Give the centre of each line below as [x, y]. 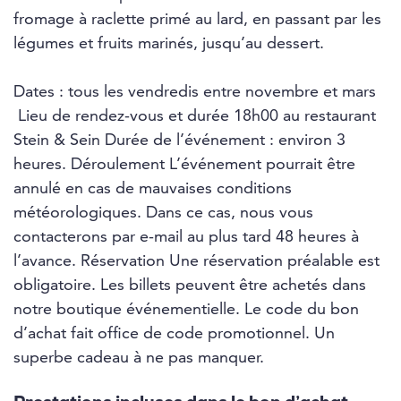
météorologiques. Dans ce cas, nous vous [163, 213]
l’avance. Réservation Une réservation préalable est [196, 262]
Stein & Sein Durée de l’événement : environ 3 [179, 141]
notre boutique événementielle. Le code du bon [186, 310]
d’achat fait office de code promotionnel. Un [174, 334]
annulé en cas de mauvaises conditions [153, 189]
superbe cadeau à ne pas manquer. [139, 358]
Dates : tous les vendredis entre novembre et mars [195, 93]
